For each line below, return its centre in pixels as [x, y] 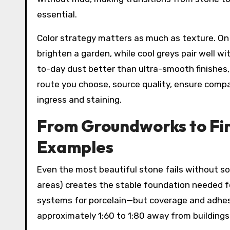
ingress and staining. [79, 100]
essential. [57, 14]
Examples [75, 147]
